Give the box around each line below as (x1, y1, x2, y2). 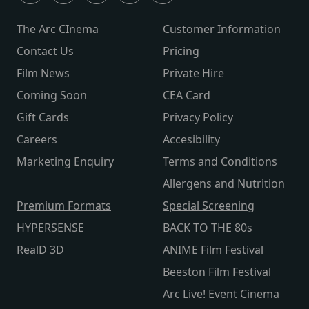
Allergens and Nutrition (163, 176, 285, 192)
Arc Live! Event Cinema (163, 286, 279, 302)
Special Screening (163, 198, 255, 214)
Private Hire (163, 66, 224, 81)
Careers (17, 132, 57, 148)
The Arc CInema (17, 21, 99, 37)
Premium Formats (17, 198, 111, 214)
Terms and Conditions (163, 154, 277, 170)
